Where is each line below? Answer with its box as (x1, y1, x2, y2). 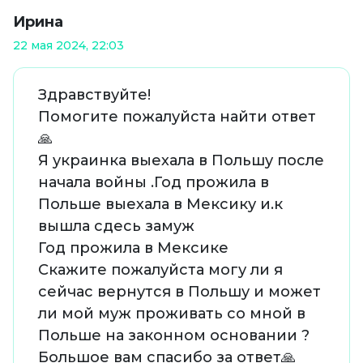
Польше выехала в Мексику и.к (38, 195, 283, 214)
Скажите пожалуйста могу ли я (38, 261, 283, 280)
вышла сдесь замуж (38, 217, 194, 236)
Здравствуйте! (38, 86, 151, 105)
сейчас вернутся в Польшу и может (38, 283, 321, 301)
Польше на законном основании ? (38, 327, 310, 345)
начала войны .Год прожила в (38, 173, 269, 192)
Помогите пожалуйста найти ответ (38, 108, 316, 126)
